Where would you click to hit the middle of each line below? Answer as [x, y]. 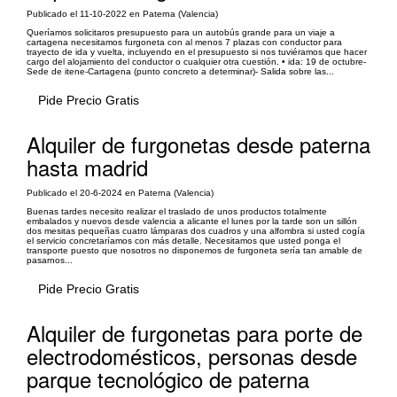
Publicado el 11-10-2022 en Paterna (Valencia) [122, 14]
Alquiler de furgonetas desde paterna [198, 144]
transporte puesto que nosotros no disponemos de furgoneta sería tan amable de [195, 250]
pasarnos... [50, 260]
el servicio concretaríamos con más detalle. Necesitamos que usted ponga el [183, 241]
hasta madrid [87, 167]
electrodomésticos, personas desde [192, 356]
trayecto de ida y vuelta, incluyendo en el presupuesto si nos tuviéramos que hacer [197, 52]
